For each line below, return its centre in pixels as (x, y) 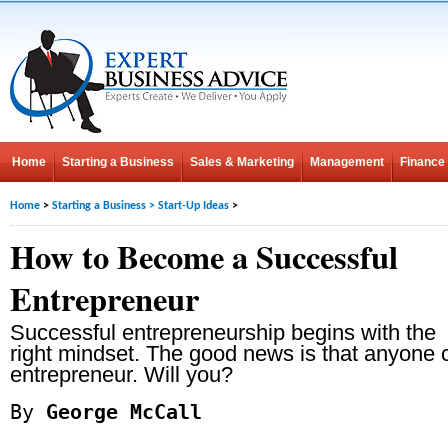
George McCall (118, 412)
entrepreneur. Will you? (121, 374)
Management (347, 162)
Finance (422, 162)
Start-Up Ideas (193, 206)
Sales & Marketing (242, 162)
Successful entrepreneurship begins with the (223, 332)
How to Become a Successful (204, 256)
